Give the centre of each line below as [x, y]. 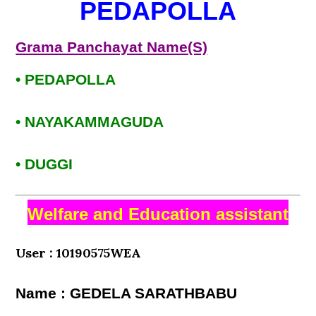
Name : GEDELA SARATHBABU [127, 293]
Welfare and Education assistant [158, 214]
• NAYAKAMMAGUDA [90, 122]
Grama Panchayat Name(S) [112, 47]
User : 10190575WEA [79, 253]
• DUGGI [44, 164]
